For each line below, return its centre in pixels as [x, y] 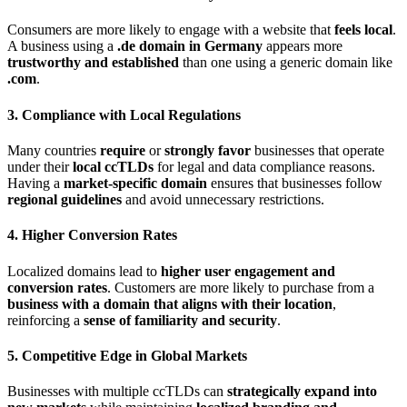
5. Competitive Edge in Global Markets [127, 355]
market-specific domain [135, 183]
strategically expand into [302, 392]
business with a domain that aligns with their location [170, 303]
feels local [363, 30]
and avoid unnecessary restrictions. [223, 199]
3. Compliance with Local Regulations [124, 114]
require [123, 150]
